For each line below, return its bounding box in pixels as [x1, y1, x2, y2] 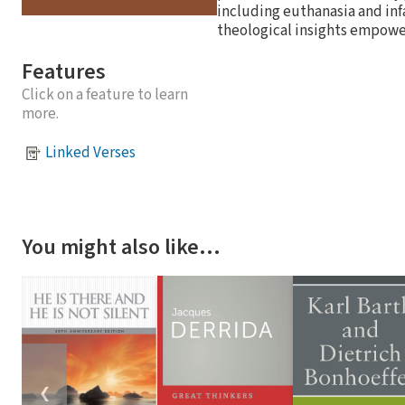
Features [22, 55, 106, 88]
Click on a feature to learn [22, 83, 188, 106]
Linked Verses [45, 142, 136, 165]
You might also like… [22, 231, 221, 263]
